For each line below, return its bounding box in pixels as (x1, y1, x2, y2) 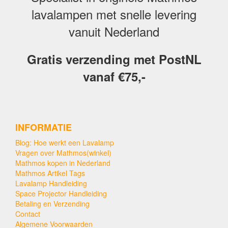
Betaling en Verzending (15, 198, 90, 209)
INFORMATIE (15, 120, 72, 134)
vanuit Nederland (69, 22, 159, 40)
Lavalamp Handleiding (15, 178, 87, 188)
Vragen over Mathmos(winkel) (15, 147, 111, 158)
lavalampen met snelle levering (32, 5, 196, 23)
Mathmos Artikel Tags (15, 167, 85, 178)
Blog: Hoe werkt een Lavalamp (15, 137, 114, 148)
